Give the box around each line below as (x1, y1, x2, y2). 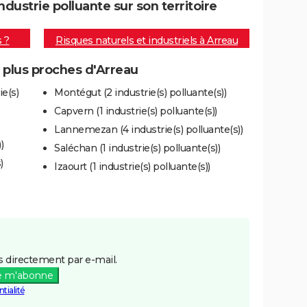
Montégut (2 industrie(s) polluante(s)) (54, 86, 226, 99)
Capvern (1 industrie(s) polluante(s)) (54, 104, 217, 117)
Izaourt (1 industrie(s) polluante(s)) (54, 160, 210, 173)
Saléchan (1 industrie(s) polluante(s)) (54, 141, 220, 154)
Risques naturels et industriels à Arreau (56, 34, 238, 47)
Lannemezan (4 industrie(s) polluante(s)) (54, 123, 243, 136)
